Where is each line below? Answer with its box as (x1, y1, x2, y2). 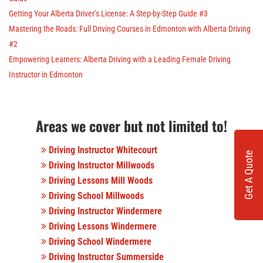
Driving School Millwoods (46, 190, 144, 201)
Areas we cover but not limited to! (36, 114, 227, 136)
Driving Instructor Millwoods (46, 159, 154, 171)
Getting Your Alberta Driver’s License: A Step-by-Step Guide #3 (9, 8, 208, 18)
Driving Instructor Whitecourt (46, 144, 157, 156)
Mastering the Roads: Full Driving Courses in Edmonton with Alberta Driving (9, 23, 251, 33)
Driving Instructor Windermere (46, 205, 162, 217)
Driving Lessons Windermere (46, 220, 157, 232)
